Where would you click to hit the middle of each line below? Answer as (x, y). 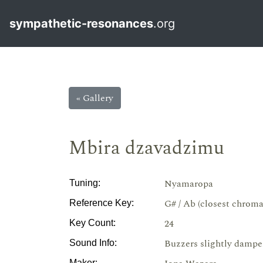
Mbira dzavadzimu (146, 148)
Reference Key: (102, 203)
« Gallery (95, 98)
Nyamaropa (189, 184)
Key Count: (92, 223)
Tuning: (85, 183)
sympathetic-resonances (81, 23)
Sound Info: (93, 243)
